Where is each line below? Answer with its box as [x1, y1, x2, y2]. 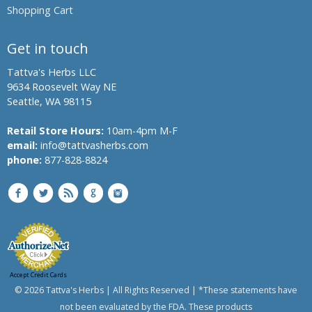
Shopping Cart [7, 3, 73, 17]
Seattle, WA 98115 [7, 95, 91, 108]
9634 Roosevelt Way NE [7, 80, 116, 93]
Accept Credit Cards [10, 270, 67, 279]
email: [7, 139, 38, 152]
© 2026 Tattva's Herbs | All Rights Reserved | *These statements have [15, 284, 297, 296]
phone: [7, 153, 42, 166]
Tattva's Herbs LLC [7, 65, 96, 79]
